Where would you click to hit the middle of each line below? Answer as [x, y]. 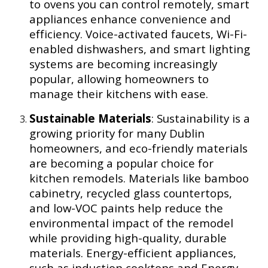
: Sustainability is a [201, 118]
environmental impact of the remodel [132, 223]
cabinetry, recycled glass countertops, [131, 193]
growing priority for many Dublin [117, 133]
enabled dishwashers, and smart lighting [140, 48]
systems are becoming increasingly [124, 63]
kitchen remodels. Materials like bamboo [139, 178]
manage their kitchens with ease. [119, 93]
